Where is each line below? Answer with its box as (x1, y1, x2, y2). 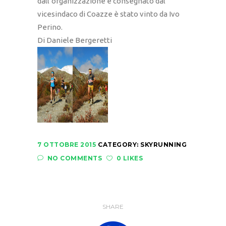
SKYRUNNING (140, 141, 187, 149)
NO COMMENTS (47, 154, 102, 162)
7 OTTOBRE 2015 (37, 141, 96, 149)
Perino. (37, 23, 63, 32)
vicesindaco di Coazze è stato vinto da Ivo (37, 10, 180, 19)
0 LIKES (116, 154, 143, 162)
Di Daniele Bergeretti (37, 36, 112, 45)
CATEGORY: (98, 141, 140, 149)
